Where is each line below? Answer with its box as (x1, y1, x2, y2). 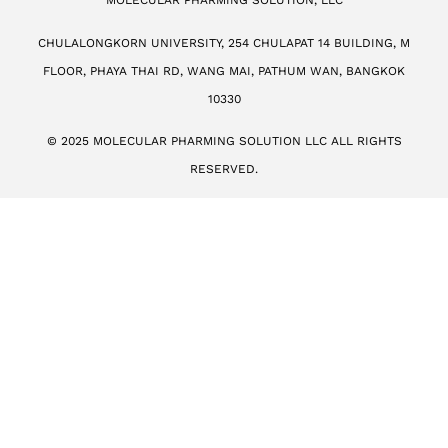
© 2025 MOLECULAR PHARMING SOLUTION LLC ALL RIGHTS (46, 134, 402, 149)
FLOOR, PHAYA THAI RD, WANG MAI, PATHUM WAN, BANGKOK (43, 63, 405, 78)
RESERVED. (190, 162, 258, 177)
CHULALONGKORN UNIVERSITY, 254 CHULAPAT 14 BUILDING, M (38, 35, 410, 50)
